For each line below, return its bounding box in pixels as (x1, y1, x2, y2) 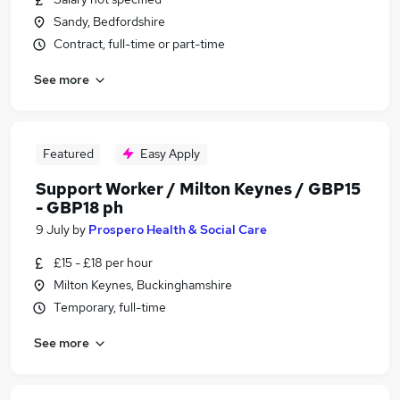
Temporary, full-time (54, 299, 166, 315)
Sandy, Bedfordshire (54, 13, 165, 29)
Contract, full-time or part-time (54, 36, 225, 52)
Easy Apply (140, 146, 200, 162)
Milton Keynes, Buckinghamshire (54, 277, 232, 293)
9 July (36, 221, 70, 237)
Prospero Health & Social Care (88, 221, 267, 237)
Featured (42, 146, 94, 162)
